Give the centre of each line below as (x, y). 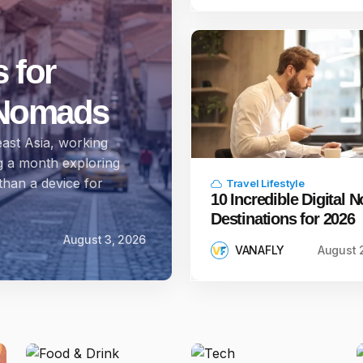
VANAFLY (260, 250)
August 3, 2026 (104, 239)
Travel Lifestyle (265, 183)
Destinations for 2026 (283, 219)
